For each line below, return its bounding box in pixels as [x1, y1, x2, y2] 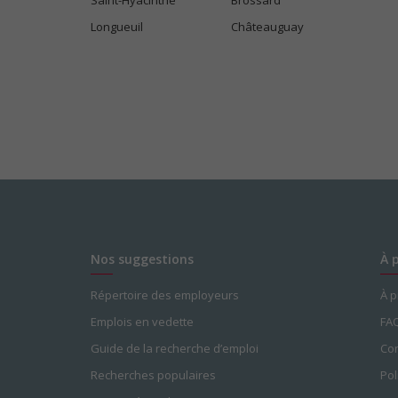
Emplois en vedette [91, 314, 194, 330]
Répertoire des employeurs [91, 287, 239, 303]
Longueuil [91, 19, 143, 35]
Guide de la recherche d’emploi [91, 340, 259, 356]
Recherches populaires [91, 367, 216, 383]
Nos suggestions [91, 251, 194, 267]
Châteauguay [230, 19, 304, 35]
